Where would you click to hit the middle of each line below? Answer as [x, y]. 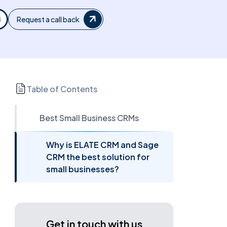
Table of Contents [62, 89]
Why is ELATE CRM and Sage [103, 145]
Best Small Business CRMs [89, 118]
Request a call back [48, 19]
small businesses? [83, 169]
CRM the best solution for [98, 157]
